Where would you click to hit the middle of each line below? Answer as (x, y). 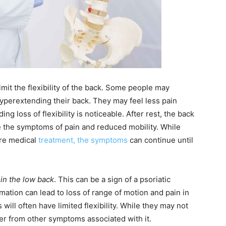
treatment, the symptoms (83, 140)
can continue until (160, 140)
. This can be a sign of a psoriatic (112, 179)
